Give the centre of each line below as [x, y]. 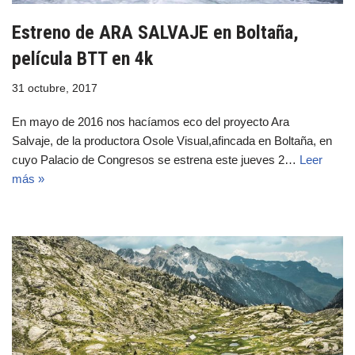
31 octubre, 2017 [55, 89]
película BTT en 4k [82, 59]
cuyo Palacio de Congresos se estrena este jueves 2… [156, 160]
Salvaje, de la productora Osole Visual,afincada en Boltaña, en [172, 141]
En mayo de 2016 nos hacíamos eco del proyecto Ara [151, 122]
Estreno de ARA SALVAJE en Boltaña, [155, 33]
